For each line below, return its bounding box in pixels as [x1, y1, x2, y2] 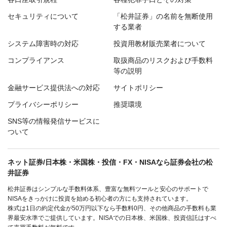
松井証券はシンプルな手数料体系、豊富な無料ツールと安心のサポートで [8, 185, 208, 193]
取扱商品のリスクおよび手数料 [113, 56, 213, 65]
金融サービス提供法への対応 [8, 84, 100, 92]
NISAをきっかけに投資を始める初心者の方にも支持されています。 [8, 195, 192, 203]
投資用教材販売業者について [113, 40, 206, 48]
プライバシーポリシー [8, 100, 79, 109]
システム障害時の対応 [8, 40, 79, 48]
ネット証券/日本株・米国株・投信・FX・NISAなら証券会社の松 [8, 158, 213, 167]
